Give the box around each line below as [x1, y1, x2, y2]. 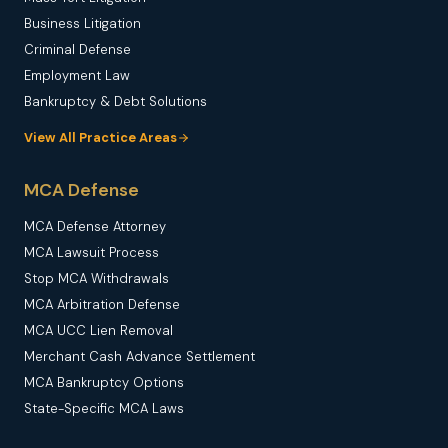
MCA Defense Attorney [24, 218, 166, 235]
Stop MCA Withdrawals [24, 270, 169, 287]
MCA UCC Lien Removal [24, 322, 173, 339]
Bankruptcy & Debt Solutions [24, 93, 207, 110]
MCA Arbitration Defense [24, 296, 180, 313]
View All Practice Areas [24, 129, 177, 146]
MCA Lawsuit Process [24, 244, 159, 261]
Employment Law [24, 67, 130, 84]
